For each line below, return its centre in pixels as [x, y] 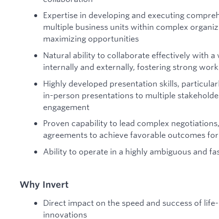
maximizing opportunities [91, 39]
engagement [66, 107]
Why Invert [44, 184]
